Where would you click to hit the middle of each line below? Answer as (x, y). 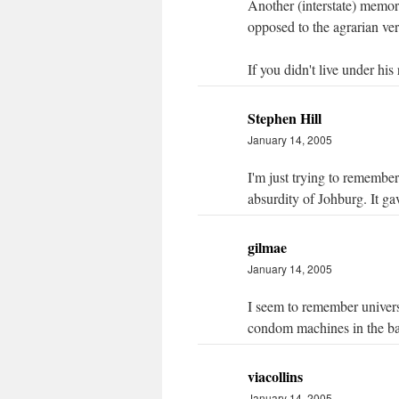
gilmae (267, 247)
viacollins (275, 376)
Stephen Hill (285, 118)
